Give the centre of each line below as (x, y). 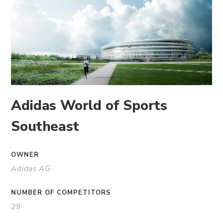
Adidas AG (31, 169)
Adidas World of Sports (89, 105)
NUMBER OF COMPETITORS (61, 193)
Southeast (45, 126)
